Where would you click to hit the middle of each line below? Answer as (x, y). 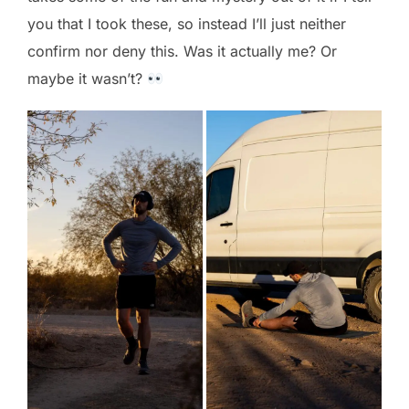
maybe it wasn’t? (87, 79)
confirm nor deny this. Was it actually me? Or (182, 52)
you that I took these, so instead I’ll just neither (187, 24)
